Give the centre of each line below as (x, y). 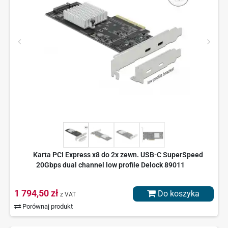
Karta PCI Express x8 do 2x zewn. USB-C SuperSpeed (118, 155)
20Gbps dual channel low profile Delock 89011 (110, 165)
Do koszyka (178, 194)
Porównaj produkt (47, 207)
